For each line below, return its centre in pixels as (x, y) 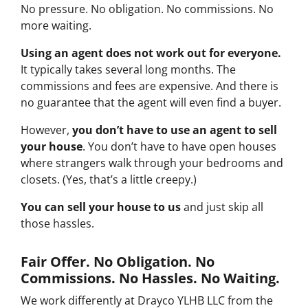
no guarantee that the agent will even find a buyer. (152, 103)
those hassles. (57, 224)
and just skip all (222, 207)
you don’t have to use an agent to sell (175, 130)
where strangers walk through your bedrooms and (152, 163)
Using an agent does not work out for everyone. (151, 53)
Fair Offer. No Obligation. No (118, 262)
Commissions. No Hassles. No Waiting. (150, 278)
